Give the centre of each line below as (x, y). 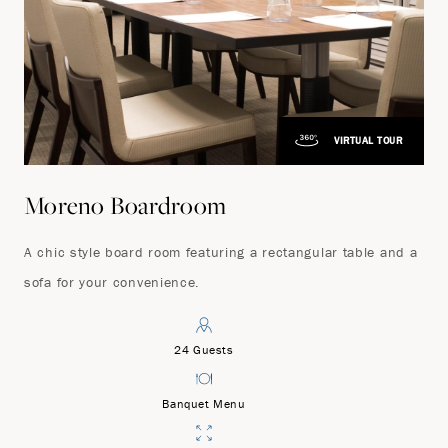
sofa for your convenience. (112, 281)
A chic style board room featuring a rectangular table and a (221, 251)
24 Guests (204, 349)
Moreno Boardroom (125, 204)
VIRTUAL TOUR (368, 140)
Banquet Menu (204, 403)
